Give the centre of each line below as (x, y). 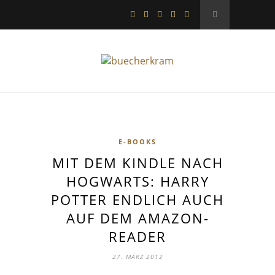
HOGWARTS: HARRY (137, 181)
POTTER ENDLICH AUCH (137, 199)
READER (137, 236)
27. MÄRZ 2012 (137, 257)
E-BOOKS (137, 141)
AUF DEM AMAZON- (137, 218)
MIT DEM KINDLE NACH (137, 163)
